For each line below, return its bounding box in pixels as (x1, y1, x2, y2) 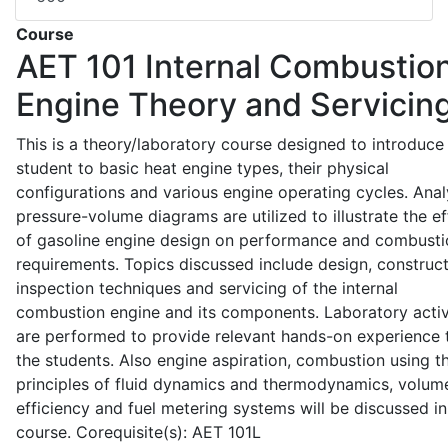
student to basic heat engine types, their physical (16, 158, 389, 178)
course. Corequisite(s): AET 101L (16, 422, 261, 442)
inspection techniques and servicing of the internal (16, 278, 398, 298)
